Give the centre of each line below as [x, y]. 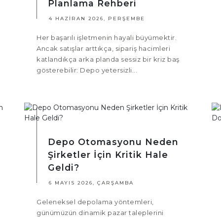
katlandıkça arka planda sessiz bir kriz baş [108, 59]
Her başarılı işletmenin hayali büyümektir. [107, 38]
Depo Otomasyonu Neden [113, 142]
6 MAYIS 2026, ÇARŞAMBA [91, 183]
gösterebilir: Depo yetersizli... [87, 70]
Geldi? [64, 168]
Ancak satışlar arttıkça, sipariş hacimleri [103, 49]
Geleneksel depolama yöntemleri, [95, 202]
